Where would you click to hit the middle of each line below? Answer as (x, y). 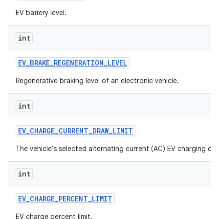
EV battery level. (41, 13)
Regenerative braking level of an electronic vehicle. (97, 81)
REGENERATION (79, 63)
